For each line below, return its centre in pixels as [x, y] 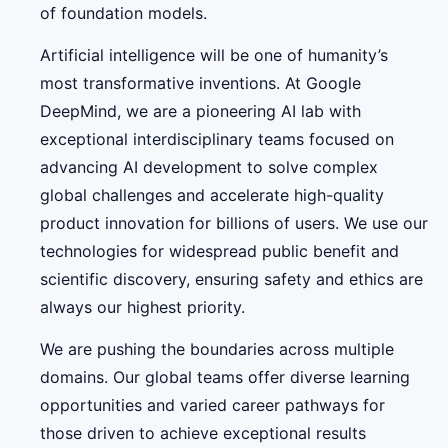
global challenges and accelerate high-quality [212, 194]
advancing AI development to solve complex [209, 166]
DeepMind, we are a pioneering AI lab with [200, 110]
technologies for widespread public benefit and [219, 250]
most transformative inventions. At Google [200, 82]
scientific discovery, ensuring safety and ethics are [231, 278]
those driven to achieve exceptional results [203, 433]
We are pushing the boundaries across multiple [217, 349]
